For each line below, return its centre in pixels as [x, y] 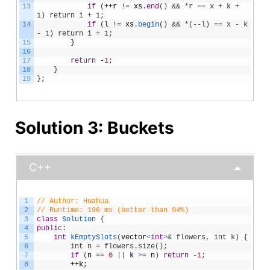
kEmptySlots [93, 237]
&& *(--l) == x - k [209, 24]
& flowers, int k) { [207, 237]
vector [133, 237]
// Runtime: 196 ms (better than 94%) [112, 210]
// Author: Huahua [72, 201]
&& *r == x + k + [205, 6]
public [49, 228]
